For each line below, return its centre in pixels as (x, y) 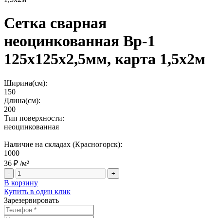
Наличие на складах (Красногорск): (63, 144)
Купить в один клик (37, 191)
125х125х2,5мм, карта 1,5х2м (105, 59)
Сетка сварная (55, 23)
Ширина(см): (26, 83)
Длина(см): (22, 100)
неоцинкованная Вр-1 (80, 41)
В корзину (21, 182)
